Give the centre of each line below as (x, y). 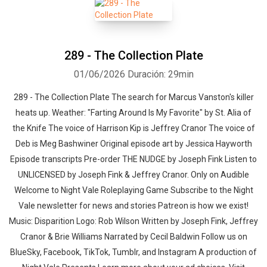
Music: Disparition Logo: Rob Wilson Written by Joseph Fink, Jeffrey (133, 221)
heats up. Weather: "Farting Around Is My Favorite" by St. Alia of (133, 113)
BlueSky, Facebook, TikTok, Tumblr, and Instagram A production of (133, 252)
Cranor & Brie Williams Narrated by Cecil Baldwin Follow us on (133, 237)
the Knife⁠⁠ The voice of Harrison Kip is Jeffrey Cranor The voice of (133, 128)
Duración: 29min (160, 74)
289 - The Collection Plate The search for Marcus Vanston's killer (133, 97)
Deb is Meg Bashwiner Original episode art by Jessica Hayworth (133, 144)
